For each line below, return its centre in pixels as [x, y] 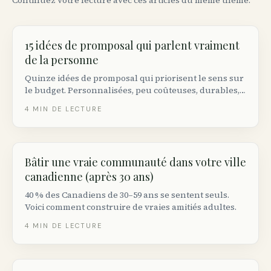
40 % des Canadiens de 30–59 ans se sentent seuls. [127, 195]
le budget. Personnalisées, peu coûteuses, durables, [132, 90]
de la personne [62, 60]
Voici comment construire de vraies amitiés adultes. [131, 207]
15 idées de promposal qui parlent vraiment [132, 45]
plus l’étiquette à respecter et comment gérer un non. [135, 102]
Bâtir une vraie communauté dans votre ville [135, 162]
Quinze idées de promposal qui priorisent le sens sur [134, 78]
